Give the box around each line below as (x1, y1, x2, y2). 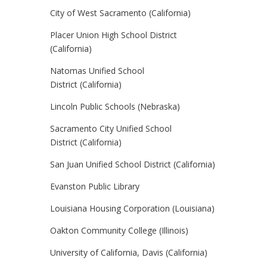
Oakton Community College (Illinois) (50, 225, 188, 236)
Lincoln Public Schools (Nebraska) (50, 101, 180, 112)
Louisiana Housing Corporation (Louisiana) (50, 203, 215, 214)
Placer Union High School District (50, 29, 177, 41)
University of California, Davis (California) (50, 247, 207, 258)
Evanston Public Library (50, 181, 139, 192)
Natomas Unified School (50, 65, 144, 76)
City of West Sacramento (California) (50, 7, 191, 18)
